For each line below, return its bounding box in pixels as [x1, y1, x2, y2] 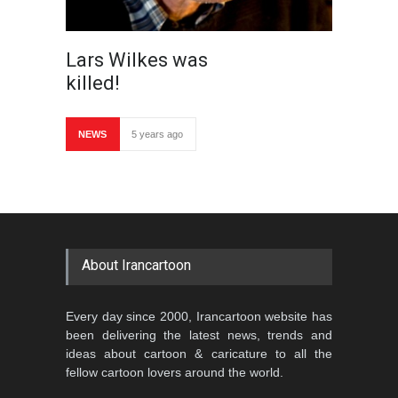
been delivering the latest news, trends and [66, 328, 332, 342]
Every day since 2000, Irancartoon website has [66, 309, 332, 323]
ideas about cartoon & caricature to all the [66, 346, 332, 361]
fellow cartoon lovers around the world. [66, 365, 283, 379]
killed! [66, 72, 120, 94]
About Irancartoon [82, 257, 191, 274]
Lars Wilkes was [66, 49, 208, 71]
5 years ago [131, 129, 183, 139]
